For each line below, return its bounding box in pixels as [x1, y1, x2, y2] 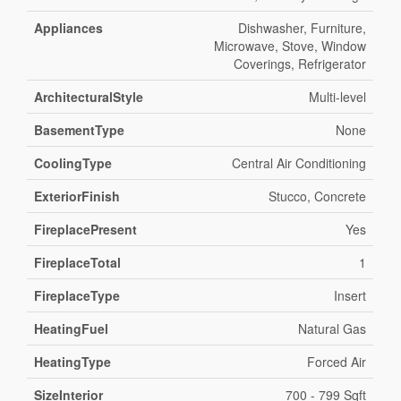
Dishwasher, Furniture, [238, 19, 367, 38]
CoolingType [34, 154, 113, 173]
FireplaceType [34, 286, 121, 305]
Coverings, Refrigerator [234, 55, 367, 73]
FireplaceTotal [34, 253, 122, 272]
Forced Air [307, 353, 367, 371]
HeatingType [34, 353, 112, 371]
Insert [334, 286, 367, 305]
